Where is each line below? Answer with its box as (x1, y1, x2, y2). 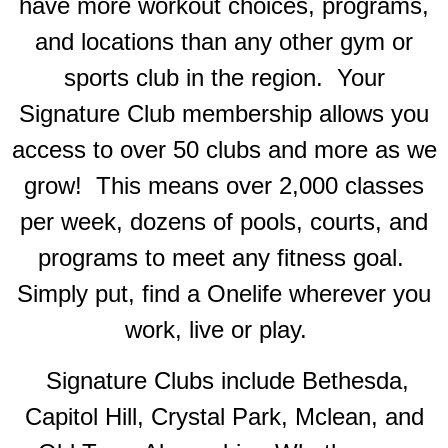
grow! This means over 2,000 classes (24, 171, 424, 199)
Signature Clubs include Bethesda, (45, 366, 409, 394)
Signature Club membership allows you (19, 99, 429, 127)
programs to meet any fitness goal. (37, 243, 411, 271)
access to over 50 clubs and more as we (11, 135, 437, 163)
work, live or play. (124, 315, 314, 343)
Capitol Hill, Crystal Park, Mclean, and (24, 402, 424, 430)
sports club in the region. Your (63, 63, 385, 91)
